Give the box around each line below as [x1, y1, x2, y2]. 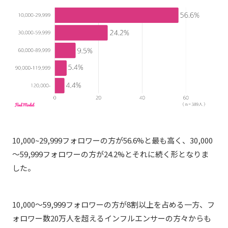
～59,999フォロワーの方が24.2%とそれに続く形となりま [12, 149, 209, 160]
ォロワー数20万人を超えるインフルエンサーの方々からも [12, 213, 211, 224]
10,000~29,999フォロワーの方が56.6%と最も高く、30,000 [12, 135, 213, 146]
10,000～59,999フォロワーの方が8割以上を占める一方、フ [12, 199, 215, 210]
